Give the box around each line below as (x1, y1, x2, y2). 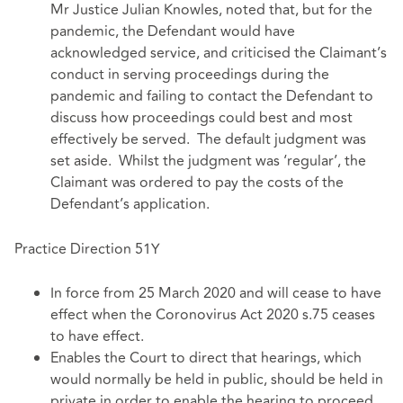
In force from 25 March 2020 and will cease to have (50, 282, 381, 305)
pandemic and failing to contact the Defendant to (50, 85, 373, 108)
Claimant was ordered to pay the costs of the (50, 172, 344, 194)
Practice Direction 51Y (14, 237, 160, 260)
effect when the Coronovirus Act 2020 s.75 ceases (50, 304, 375, 327)
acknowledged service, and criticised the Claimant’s (50, 42, 387, 65)
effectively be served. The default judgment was (50, 129, 366, 151)
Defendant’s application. (50, 193, 210, 216)
